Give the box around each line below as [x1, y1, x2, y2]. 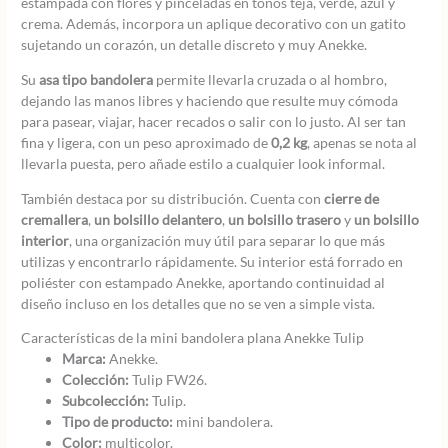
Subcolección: [62, 392, 150, 410]
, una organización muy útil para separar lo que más [69, 231, 386, 249]
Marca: [62, 350, 107, 368]
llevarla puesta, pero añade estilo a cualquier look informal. [21, 155, 386, 173]
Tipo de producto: [62, 413, 174, 431]
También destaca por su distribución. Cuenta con [21, 189, 325, 207]
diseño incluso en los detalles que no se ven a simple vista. [21, 294, 376, 312]
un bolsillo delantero [94, 210, 223, 228]
